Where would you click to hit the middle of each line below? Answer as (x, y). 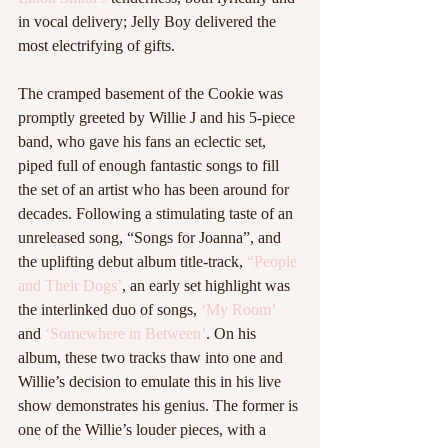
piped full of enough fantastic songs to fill (150, 165)
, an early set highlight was (208, 285)
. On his (233, 333)
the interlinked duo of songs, (109, 309)
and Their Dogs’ (70, 285)
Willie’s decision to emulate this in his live (151, 381)
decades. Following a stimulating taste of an (157, 213)
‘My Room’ (238, 309)
